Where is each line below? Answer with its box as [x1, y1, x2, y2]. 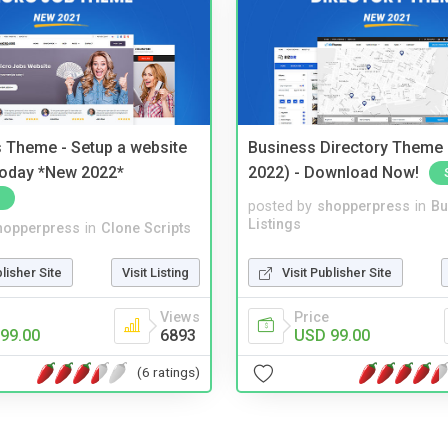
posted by [248, 198, 312, 216]
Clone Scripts [101, 219, 191, 237]
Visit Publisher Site [282, 264, 392, 280]
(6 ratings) [137, 364, 200, 381]
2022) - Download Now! [248, 162, 419, 182]
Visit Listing [122, 264, 189, 280]
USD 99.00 [294, 325, 370, 345]
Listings [248, 216, 301, 234]
